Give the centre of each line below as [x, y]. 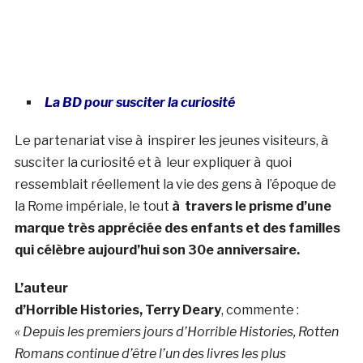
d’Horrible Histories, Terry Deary [117, 310]
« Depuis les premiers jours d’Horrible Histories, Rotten [176, 332]
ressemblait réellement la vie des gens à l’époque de [175, 185]
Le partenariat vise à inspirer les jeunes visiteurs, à [172, 141]
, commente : [260, 310]
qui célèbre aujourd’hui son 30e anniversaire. [157, 250]
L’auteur [41, 288]
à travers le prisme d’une [251, 207]
